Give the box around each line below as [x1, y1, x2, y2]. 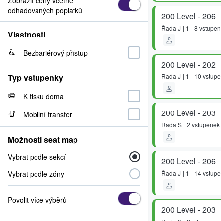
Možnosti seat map [8, 134, 78, 145]
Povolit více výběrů [8, 194, 67, 205]
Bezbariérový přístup [23, 47, 88, 58]
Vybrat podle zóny [8, 169, 64, 179]
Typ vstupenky [8, 72, 63, 83]
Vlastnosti [8, 29, 45, 40]
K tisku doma [23, 91, 64, 101]
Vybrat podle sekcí [8, 152, 66, 162]
